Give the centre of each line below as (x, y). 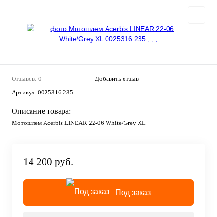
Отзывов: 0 (27, 79)
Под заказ (133, 193)
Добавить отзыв (117, 79)
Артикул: (25, 92)
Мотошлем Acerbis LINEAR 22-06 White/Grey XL (79, 123)
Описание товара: (41, 111)
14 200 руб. (48, 162)
